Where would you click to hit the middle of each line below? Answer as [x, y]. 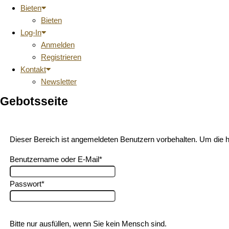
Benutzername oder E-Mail [54, 159]
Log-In [31, 32]
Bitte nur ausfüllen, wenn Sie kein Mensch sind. [88, 224]
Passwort [25, 184]
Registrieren [61, 57]
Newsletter [59, 82]
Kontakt [33, 69]
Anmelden [58, 45]
